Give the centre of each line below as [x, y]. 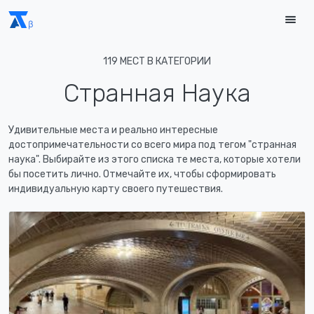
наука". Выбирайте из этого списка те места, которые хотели [155, 159]
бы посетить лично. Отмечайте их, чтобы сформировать [142, 174]
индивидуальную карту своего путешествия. [116, 189]
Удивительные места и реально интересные [113, 130]
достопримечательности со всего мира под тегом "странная [152, 145]
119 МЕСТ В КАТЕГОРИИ [157, 61]
